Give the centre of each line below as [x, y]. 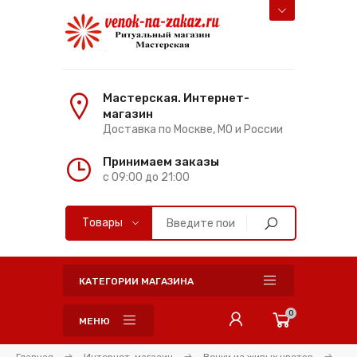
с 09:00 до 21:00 [146, 177]
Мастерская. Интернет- [176, 98]
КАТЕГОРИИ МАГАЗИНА [136, 281]
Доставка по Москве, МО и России [193, 129]
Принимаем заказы [161, 162]
